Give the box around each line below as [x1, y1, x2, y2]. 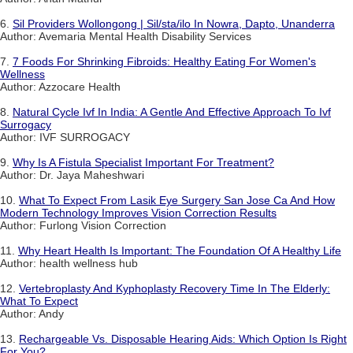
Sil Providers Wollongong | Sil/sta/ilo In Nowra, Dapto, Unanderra [13, 17, 335, 31]
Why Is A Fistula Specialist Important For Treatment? [13, 156, 274, 169]
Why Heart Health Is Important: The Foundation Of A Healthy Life [18, 244, 341, 258]
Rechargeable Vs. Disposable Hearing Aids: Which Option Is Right [19, 333, 347, 346]
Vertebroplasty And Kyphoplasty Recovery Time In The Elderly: [19, 282, 330, 295]
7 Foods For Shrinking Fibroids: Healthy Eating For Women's [13, 55, 316, 69]
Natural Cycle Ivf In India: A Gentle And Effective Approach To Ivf [13, 106, 331, 119]
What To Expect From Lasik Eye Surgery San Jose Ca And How [19, 194, 335, 207]
